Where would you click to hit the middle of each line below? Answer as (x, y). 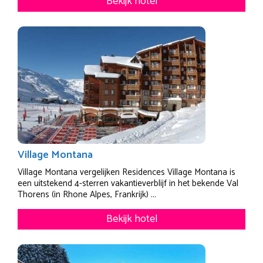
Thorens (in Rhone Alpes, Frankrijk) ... (87, 194)
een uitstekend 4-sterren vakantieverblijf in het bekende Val (128, 183)
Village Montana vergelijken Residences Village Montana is (127, 172)
